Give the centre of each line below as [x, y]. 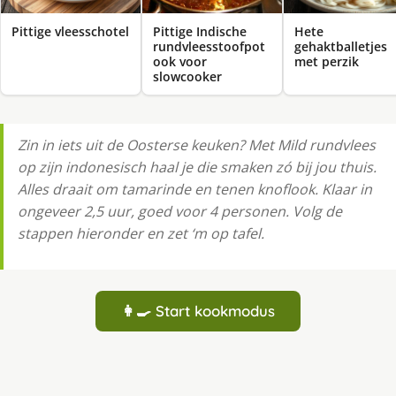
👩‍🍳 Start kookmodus [198, 310]
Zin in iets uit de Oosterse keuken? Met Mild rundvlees [197, 145]
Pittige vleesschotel [70, 32]
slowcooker [187, 76]
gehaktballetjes [341, 47]
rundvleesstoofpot [209, 46]
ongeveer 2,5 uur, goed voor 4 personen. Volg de [180, 211]
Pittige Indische [200, 31]
